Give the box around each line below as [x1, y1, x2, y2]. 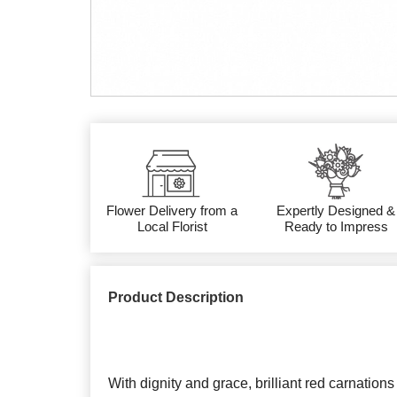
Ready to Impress [284, 218, 388, 234]
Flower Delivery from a [106, 202, 238, 218]
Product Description [108, 289, 244, 305]
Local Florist [136, 218, 207, 234]
